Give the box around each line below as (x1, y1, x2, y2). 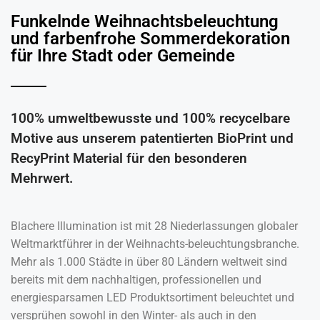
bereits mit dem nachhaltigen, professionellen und (11, 273, 261, 286)
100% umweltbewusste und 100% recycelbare (11, 110, 290, 126)
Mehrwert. (11, 170, 73, 186)
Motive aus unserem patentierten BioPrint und (11, 130, 294, 146)
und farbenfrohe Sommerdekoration (11, 29, 290, 49)
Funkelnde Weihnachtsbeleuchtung (11, 11, 279, 31)
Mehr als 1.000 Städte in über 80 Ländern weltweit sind (11, 255, 287, 269)
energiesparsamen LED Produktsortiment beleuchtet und (11, 291, 294, 304)
